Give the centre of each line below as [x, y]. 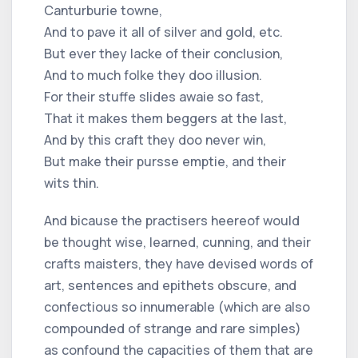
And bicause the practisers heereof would [172, 220]
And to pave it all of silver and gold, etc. [163, 32]
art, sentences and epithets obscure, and [170, 285]
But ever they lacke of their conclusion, [163, 53]
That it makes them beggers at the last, [165, 118]
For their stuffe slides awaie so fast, [154, 96]
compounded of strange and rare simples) [173, 328]
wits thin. [72, 183]
